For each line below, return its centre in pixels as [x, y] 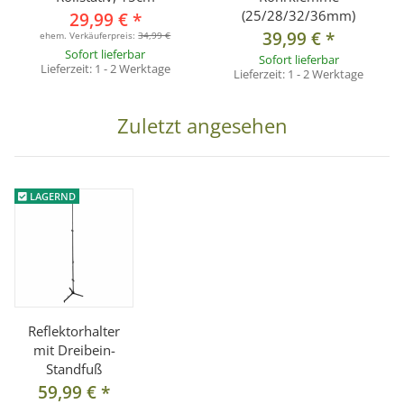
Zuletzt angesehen [202, 126]
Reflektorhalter [74, 331]
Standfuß [74, 369]
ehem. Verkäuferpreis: [89, 36]
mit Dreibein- [74, 350]
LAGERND [51, 196]
